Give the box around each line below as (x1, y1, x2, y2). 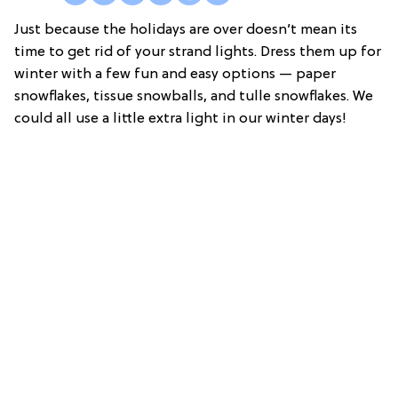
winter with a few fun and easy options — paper (14, 67, 336, 84)
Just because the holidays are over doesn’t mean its (14, 22, 357, 39)
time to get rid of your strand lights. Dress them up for (14, 44, 381, 61)
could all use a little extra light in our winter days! (14, 111, 346, 128)
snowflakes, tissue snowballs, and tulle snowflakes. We (14, 89, 373, 106)
